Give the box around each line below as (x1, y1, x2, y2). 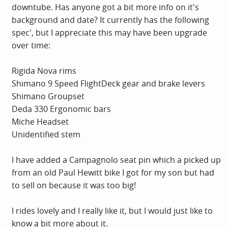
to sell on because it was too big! (12, 179, 136, 191)
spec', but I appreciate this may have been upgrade (12, 26, 207, 38)
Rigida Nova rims (12, 65, 76, 76)
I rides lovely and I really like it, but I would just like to (12, 205, 213, 216)
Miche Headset (12, 116, 69, 127)
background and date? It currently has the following (12, 14, 209, 25)
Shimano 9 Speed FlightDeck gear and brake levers (12, 77, 205, 89)
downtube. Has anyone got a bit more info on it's (12, 1, 199, 13)
